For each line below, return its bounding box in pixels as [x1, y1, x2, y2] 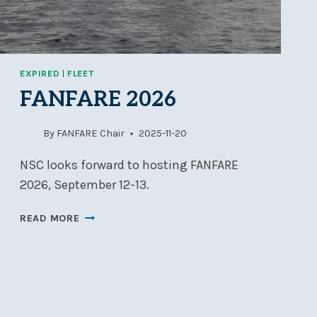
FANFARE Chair [57, 127, 125, 140]
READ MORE [19, 212, 80, 225]
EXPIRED [19, 67, 60, 79]
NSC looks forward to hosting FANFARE [19, 157, 238, 173]
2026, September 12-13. [19, 177, 149, 193]
